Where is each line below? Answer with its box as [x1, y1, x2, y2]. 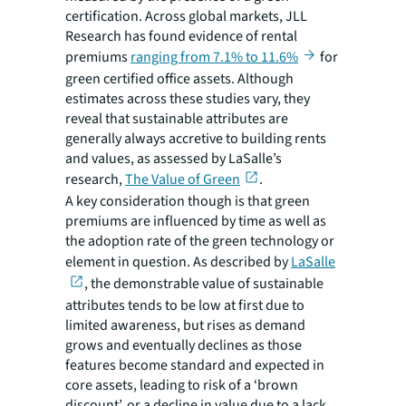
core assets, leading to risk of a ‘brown [65, 375, 298, 396]
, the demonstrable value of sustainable [83, 274, 324, 295]
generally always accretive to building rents [65, 129, 326, 150]
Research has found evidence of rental [65, 26, 297, 47]
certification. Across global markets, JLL [65, 6, 307, 27]
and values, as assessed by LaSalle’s [65, 149, 282, 169]
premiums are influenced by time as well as [65, 211, 326, 232]
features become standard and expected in [65, 355, 324, 376]
